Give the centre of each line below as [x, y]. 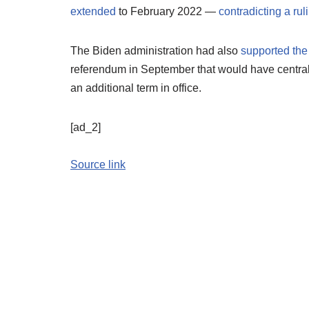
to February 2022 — [167, 11]
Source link [98, 165]
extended [93, 11]
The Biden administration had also [156, 51]
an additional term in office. [136, 88]
